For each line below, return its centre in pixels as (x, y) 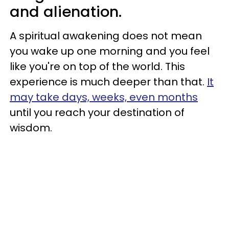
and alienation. (66, 12)
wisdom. (31, 128)
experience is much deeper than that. (108, 82)
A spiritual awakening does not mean (106, 36)
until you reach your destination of (97, 112)
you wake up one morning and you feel (110, 51)
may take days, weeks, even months (104, 97)
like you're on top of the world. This (97, 66)
